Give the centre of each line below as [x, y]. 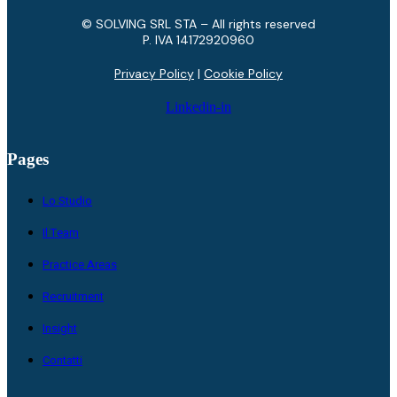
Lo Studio [67, 201]
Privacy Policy [154, 73]
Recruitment [73, 297]
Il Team [61, 233]
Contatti [62, 361]
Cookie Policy [243, 73]
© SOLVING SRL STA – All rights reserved [198, 23]
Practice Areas [80, 265]
